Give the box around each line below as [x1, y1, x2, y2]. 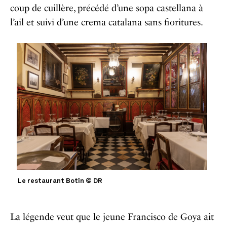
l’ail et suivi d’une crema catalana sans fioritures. [10, 16, 203, 28]
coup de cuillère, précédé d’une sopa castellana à [10, 2, 203, 14]
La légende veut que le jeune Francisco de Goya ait [10, 211, 214, 222]
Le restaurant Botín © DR [18, 177, 103, 184]
